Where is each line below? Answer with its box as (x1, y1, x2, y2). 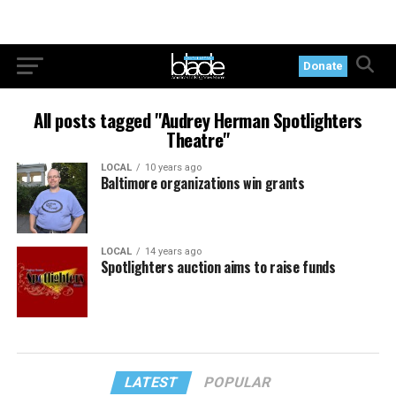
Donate (303, 59, 344, 72)
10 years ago (144, 162, 202, 173)
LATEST (123, 373, 181, 391)
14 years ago (144, 245, 202, 257)
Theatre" (166, 126, 230, 153)
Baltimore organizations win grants (100, 172, 305, 194)
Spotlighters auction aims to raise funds (100, 255, 336, 278)
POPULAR (202, 373, 274, 391)
